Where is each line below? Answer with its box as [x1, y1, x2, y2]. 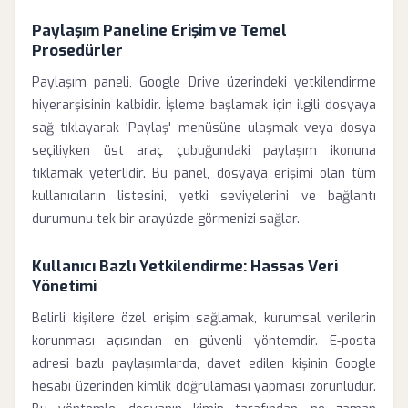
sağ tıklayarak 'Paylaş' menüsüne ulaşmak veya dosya [32, 119, 376, 137]
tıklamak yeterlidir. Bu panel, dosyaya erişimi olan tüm [32, 165, 376, 182]
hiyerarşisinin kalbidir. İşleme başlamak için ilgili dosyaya [32, 97, 376, 114]
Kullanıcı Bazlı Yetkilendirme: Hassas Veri [32, 256, 338, 276]
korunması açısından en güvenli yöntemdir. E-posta [32, 332, 376, 350]
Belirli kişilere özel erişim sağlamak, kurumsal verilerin [32, 310, 376, 327]
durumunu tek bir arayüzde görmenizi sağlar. [32, 210, 300, 228]
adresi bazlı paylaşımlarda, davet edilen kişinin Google [32, 355, 376, 372]
